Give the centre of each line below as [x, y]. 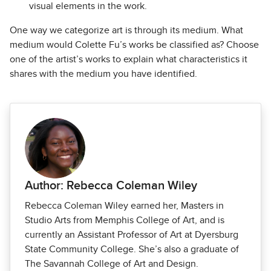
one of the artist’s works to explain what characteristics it [129, 60]
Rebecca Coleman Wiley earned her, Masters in [124, 206]
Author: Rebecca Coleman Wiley [111, 186]
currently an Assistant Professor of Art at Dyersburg [132, 235]
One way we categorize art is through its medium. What [126, 31]
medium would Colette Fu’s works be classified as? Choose [134, 45]
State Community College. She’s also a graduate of [132, 250]
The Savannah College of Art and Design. [112, 264]
